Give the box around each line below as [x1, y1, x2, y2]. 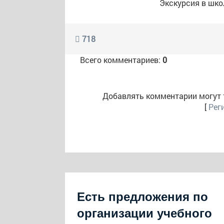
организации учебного [77, 206, 212, 220]
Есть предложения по [77, 190, 208, 203]
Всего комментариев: [80, 54, 162, 65]
